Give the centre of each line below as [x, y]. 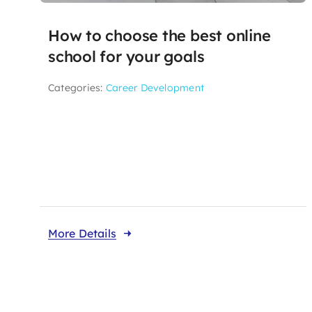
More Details [82, 233]
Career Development [155, 88]
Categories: [77, 88]
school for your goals [126, 57]
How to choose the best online [159, 36]
